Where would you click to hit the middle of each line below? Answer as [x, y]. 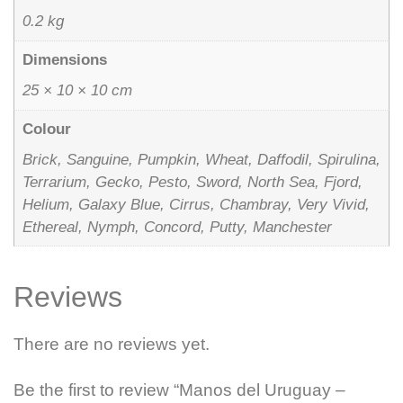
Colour [46, 130]
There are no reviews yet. [112, 345]
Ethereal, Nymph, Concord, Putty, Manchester [177, 227]
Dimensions [64, 60]
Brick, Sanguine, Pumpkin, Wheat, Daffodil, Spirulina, [201, 159]
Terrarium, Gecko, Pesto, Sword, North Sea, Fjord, [192, 182]
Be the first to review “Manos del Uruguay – [179, 390]
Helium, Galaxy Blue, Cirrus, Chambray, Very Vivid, [196, 204]
